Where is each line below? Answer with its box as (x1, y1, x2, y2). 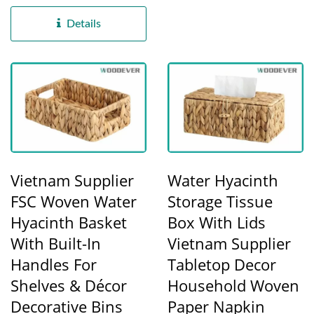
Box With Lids (168, 212, 266, 233)
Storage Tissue (168, 191, 273, 212)
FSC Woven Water (11, 191, 137, 212)
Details (66, 18, 101, 29)
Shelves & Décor (11, 275, 127, 296)
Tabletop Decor (168, 254, 276, 275)
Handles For (11, 254, 97, 275)
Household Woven (168, 275, 299, 296)
